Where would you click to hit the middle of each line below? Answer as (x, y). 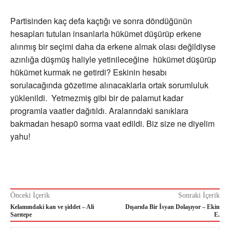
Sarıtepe (21, 215)
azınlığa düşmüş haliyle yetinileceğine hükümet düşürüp (113, 60)
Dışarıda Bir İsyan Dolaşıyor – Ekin (172, 207)
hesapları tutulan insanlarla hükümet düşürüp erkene (106, 34)
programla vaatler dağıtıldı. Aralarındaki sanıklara (99, 111)
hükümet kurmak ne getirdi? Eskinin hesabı (89, 72)
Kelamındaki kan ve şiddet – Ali (52, 207)
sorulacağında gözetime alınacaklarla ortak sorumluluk (109, 85)
